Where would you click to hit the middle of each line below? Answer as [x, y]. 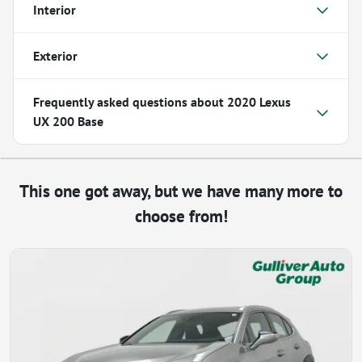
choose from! [181, 216]
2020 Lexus [259, 101]
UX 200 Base [68, 121]
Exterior [55, 55]
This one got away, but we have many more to [181, 191]
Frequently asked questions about [130, 101]
